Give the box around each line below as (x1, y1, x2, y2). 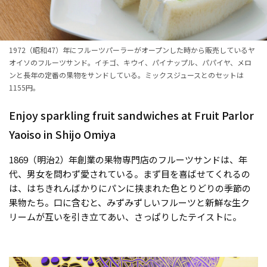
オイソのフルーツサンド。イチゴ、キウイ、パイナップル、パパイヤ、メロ (9, 57, 252, 67)
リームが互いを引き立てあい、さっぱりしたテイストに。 (9, 210, 241, 223)
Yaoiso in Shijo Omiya (9, 126, 116, 142)
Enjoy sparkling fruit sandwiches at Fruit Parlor (9, 107, 254, 123)
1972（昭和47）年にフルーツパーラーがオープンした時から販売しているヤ (9, 44, 255, 55)
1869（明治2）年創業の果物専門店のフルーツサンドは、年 (9, 153, 247, 166)
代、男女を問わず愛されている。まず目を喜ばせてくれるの (9, 167, 250, 180)
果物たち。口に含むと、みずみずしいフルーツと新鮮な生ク (9, 195, 250, 209)
